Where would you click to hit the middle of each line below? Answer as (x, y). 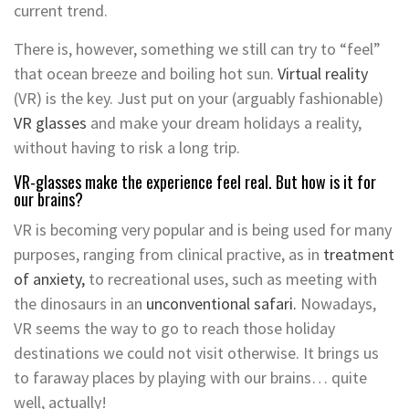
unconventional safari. (221, 303)
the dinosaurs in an (80, 303)
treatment (359, 254)
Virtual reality (323, 73)
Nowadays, (336, 303)
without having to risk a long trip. (127, 147)
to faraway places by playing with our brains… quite (190, 377)
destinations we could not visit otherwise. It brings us (196, 352)
